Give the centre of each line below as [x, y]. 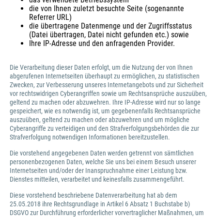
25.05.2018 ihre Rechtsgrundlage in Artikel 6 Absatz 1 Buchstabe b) [100, 204]
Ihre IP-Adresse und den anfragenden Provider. [102, 43]
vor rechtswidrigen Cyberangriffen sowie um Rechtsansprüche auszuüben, [108, 93]
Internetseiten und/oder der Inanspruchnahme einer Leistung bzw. [99, 170]
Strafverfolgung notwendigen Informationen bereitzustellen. [90, 137]
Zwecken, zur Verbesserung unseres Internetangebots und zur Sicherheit [107, 85]
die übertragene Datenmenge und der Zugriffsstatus [110, 26]
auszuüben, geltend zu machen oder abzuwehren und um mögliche [100, 120]
